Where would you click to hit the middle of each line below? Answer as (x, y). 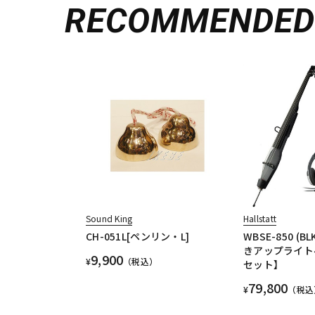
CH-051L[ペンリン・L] (138, 237)
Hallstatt (260, 219)
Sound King (109, 219)
